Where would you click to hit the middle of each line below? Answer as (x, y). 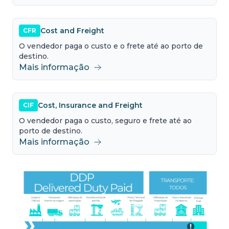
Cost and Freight (72, 30)
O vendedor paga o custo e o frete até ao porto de (111, 46)
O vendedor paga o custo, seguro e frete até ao (105, 121)
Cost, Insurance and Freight (90, 105)
